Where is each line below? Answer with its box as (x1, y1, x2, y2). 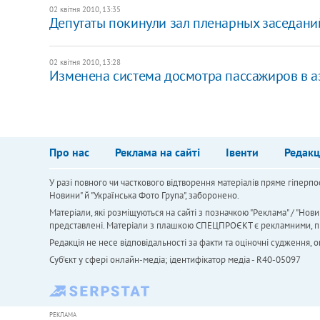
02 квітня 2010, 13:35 (49, 4, 121, 14)
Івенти (225, 145, 259, 160)
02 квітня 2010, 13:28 (49, 56, 121, 67)
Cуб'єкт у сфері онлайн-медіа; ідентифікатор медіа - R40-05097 (49, 254, 301, 266)
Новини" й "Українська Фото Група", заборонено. (49, 189, 239, 202)
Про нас (49, 145, 89, 160)
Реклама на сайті (114, 145, 200, 160)
